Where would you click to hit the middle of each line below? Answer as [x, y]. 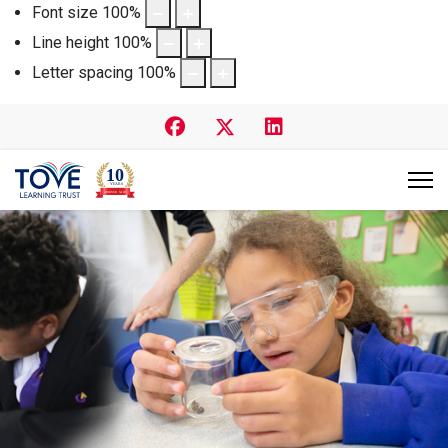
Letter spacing [82, 72]
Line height [70, 42]
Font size [65, 12]
